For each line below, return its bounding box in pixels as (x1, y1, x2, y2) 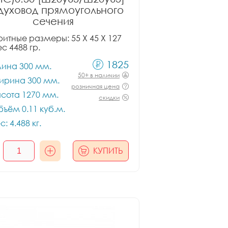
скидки (99, 94, 120, 101)
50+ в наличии (78, 71, 120, 79)
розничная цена (71, 82, 120, 90)
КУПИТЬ (93, 146, 123, 156)
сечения (32, 15, 74, 27)
